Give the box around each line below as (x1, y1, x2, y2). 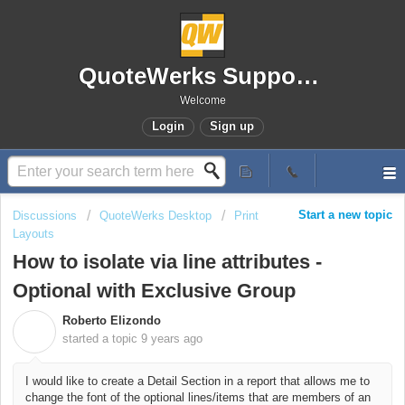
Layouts (13, 227, 54, 240)
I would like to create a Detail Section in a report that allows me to (25, 373, 370, 388)
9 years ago (141, 332, 202, 346)
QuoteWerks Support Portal (295, 62, 319, 89)
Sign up (209, 119, 254, 133)
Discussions (13, 209, 77, 222)
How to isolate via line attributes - (13, 250, 322, 274)
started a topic (62, 332, 141, 346)
